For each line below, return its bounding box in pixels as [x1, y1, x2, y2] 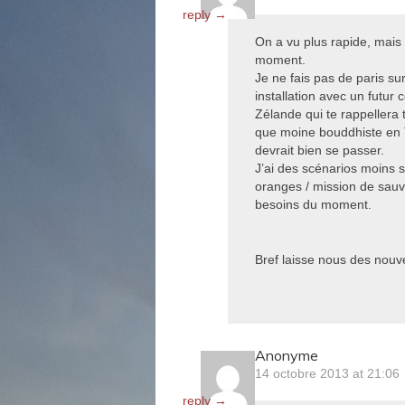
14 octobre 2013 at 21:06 [255, 366, 400, 381]
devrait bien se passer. [255, 143, 384, 157]
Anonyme [255, 346, 318, 364]
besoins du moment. [255, 197, 372, 212]
